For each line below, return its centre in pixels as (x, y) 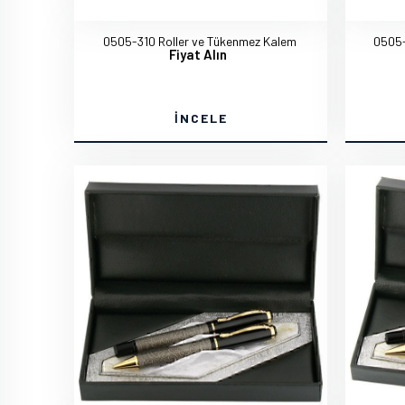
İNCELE (201, 118)
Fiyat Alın (198, 54)
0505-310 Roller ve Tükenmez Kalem (200, 41)
